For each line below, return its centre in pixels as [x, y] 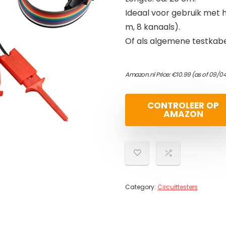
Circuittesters [178, 187]
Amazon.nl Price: [148, 74]
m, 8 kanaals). [153, 27]
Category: [141, 187]
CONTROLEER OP [183, 105]
